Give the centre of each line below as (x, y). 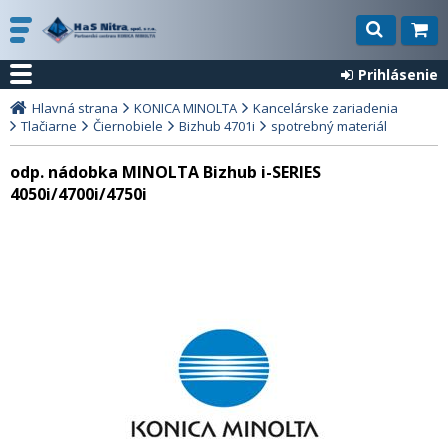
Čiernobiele (128, 126)
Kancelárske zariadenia (325, 108)
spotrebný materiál (329, 126)
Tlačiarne (49, 126)
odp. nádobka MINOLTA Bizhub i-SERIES (165, 172)
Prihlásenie (398, 74)
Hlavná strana (75, 108)
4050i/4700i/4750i (78, 194)
